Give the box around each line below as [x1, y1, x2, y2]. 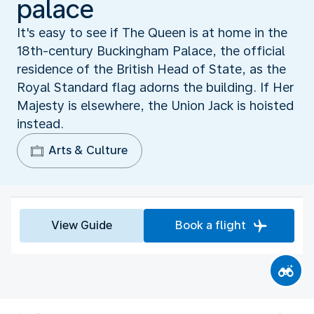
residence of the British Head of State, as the [17, 61, 286, 76]
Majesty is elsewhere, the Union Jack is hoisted [17, 97, 294, 113]
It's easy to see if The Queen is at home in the [17, 25, 287, 40]
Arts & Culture [48, 143, 128, 157]
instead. [17, 116, 64, 131]
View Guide [51, 218, 112, 232]
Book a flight [175, 218, 246, 232]
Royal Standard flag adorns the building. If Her [17, 79, 294, 95]
